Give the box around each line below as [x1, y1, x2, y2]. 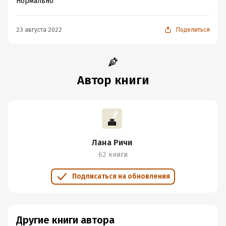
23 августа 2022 [16, 26, 62, 33]
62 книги [98, 150, 128, 159]
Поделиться [176, 26, 210, 33]
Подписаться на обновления [72, 172, 170, 181]
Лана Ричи [92, 138, 132, 147]
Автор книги [77, 73, 149, 87]
